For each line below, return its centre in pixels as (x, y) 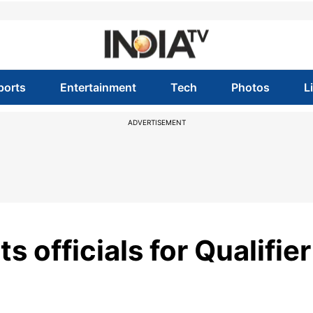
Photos (251, 87)
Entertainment (98, 87)
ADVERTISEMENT (156, 122)
